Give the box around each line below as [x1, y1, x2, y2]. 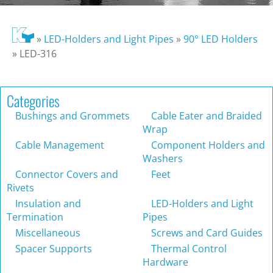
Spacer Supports [13, 242, 92, 256]
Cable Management [13, 138, 104, 152]
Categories [7, 90, 60, 112]
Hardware [143, 255, 188, 269]
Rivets [7, 181, 34, 195]
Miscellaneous [13, 226, 80, 240]
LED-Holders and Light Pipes [43, 32, 174, 46]
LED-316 [19, 47, 57, 61]
